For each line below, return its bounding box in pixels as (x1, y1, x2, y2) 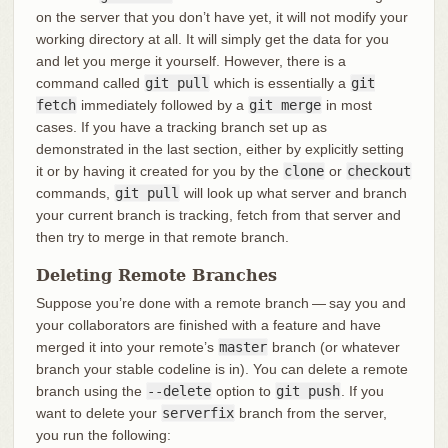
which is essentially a (209, 74, 350, 91)
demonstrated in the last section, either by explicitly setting (35, 140, 404, 157)
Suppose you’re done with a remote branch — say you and (35, 294, 406, 311)
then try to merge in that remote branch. (35, 228, 289, 245)
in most (321, 96, 372, 113)
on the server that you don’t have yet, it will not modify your (35, 8, 408, 25)
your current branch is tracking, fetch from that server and (35, 206, 401, 223)
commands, (35, 184, 114, 201)
